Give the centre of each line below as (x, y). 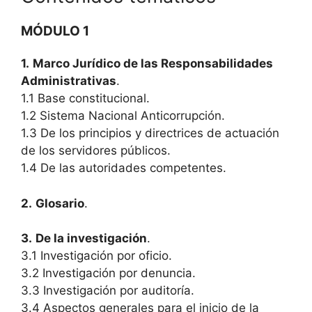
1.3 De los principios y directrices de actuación (150, 133)
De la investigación (91, 238)
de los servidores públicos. (96, 150)
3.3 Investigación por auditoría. (108, 290)
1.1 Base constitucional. (85, 98)
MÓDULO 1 (55, 31)
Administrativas (69, 81)
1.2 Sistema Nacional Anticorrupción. (123, 116)
